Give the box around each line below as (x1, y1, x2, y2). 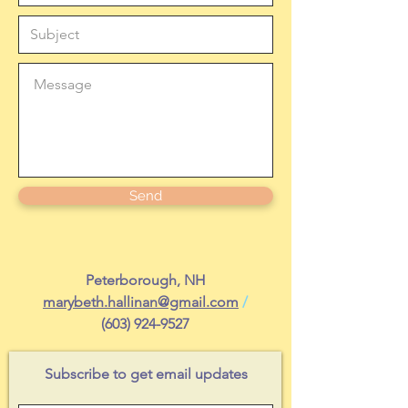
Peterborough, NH (85, 271, 206, 289)
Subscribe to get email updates (44, 365, 248, 382)
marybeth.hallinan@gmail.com (43, 293, 239, 311)
